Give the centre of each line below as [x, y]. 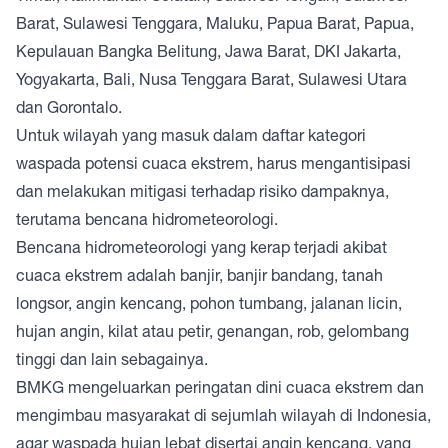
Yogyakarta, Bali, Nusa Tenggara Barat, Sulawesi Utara [211, 79]
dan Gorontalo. [71, 107]
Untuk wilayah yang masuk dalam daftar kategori [191, 135]
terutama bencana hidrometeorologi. [149, 219]
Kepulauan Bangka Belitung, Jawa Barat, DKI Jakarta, [208, 51]
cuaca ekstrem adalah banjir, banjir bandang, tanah [199, 275]
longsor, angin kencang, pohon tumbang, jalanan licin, [209, 303]
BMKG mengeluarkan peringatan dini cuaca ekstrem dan [220, 387]
